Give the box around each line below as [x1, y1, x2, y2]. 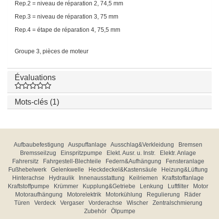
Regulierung [147, 191, 180, 198]
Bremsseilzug [20, 150, 56, 157]
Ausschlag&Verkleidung [110, 141, 174, 149]
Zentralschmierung [152, 199, 202, 207]
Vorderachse [88, 199, 122, 207]
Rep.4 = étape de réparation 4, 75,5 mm [15, 26, 120, 34]
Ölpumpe [110, 208, 135, 215]
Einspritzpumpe [61, 150, 102, 157]
